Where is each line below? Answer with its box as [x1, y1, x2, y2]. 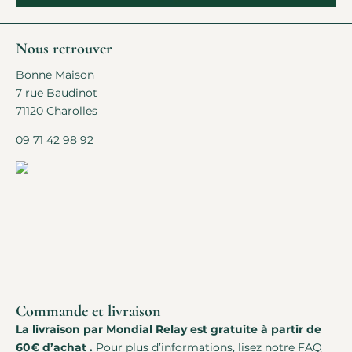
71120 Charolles [16, 104, 110, 119]
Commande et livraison [16, 302, 161, 321]
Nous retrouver [16, 39, 112, 59]
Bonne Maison [16, 68, 94, 82]
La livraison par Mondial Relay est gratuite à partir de [16, 322, 321, 337]
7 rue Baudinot [16, 86, 97, 101]
